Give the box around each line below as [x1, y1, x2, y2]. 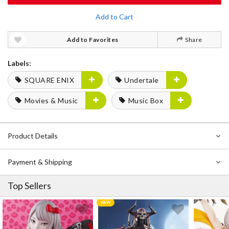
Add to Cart [96, 12, 133, 21]
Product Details [8, 131, 58, 140]
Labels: [8, 59, 31, 67]
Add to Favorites [66, 36, 119, 43]
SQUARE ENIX [24, 76, 74, 84]
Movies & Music [24, 96, 78, 105]
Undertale [124, 76, 159, 84]
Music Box [128, 96, 163, 105]
